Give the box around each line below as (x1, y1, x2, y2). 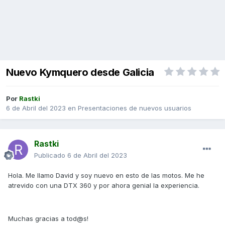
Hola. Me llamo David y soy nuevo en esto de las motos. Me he (8, 171, 204, 180)
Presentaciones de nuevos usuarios (78, 104, 191, 113)
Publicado (34, 151, 67, 160)
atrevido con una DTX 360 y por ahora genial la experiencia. (8, 181, 199, 190)
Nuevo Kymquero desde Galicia (6, 66, 154, 79)
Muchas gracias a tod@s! (8, 214, 88, 223)
